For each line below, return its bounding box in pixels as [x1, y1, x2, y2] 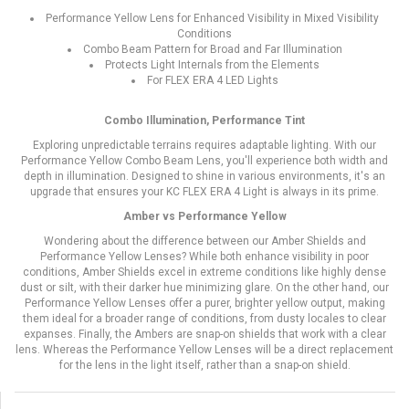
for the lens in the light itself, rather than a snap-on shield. [58, 358, 351, 372]
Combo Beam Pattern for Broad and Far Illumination [82, 42, 342, 56]
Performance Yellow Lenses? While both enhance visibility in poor [40, 249, 369, 263]
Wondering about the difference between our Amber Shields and [43, 234, 366, 247]
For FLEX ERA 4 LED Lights [146, 73, 278, 87]
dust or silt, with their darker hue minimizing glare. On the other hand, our [20, 280, 389, 294]
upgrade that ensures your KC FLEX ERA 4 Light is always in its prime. [30, 184, 379, 198]
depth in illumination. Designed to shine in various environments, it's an [24, 169, 385, 183]
